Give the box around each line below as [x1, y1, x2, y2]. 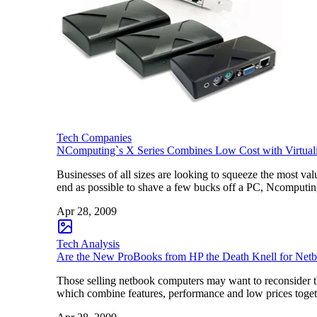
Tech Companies [57, 131, 132, 144]
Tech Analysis [57, 237, 120, 250]
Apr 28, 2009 [57, 204, 117, 217]
